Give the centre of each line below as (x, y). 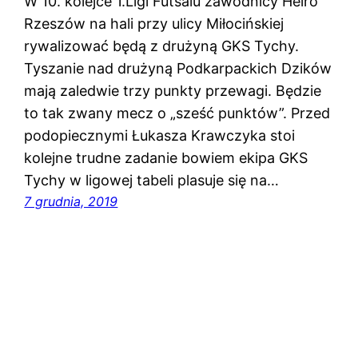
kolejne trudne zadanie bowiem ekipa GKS (166, 158)
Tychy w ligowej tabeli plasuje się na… (152, 181)
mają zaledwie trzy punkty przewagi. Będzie (173, 91)
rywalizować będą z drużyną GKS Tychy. (162, 46)
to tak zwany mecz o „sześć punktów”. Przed (177, 113)
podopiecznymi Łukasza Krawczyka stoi (160, 136)
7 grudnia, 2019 (71, 202)
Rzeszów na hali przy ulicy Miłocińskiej (154, 24)
